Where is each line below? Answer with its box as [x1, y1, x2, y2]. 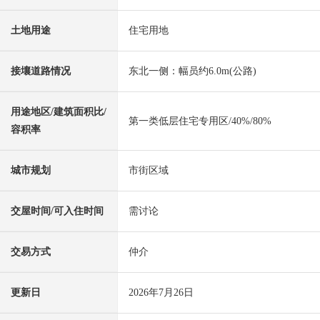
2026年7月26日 [129, 287, 194, 299]
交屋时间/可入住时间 [11, 206, 104, 217]
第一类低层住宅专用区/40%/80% [129, 116, 271, 127]
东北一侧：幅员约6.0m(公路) [129, 66, 256, 77]
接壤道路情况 [11, 66, 71, 77]
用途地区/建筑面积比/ [11, 106, 106, 118]
